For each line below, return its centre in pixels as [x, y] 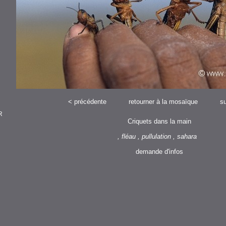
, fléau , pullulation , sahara [159, 136]
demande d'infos [159, 152]
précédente [90, 102]
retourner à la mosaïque [163, 102]
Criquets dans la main [159, 121]
